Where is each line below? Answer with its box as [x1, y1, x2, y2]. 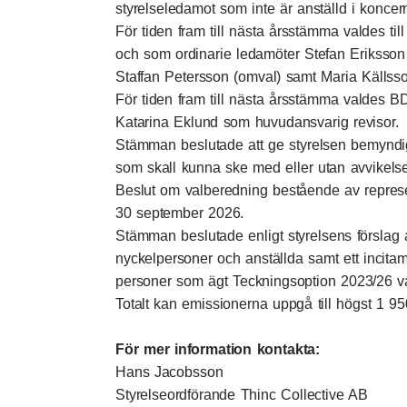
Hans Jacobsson [115, 364, 223, 380]
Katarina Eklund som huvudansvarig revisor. [115, 114, 399, 130]
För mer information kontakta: [115, 342, 321, 357]
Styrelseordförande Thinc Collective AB [115, 387, 368, 402]
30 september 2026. [115, 205, 244, 221]
